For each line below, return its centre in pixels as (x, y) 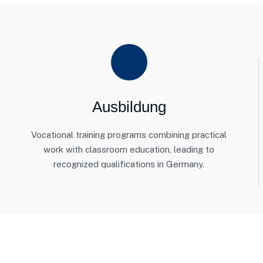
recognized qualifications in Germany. (129, 164)
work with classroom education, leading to (129, 149)
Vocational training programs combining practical (129, 135)
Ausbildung (129, 107)
